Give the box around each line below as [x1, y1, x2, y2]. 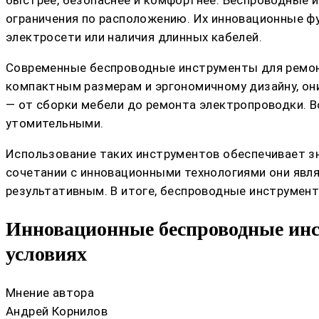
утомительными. [6, 116, 104, 131]
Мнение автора [6, 285, 95, 300]
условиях [6, 243, 87, 266]
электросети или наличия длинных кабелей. [6, 30, 262, 45]
